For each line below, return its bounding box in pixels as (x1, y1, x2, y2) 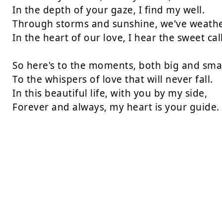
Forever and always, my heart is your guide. (12, 101, 220, 113)
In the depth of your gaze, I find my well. (12, 3, 205, 16)
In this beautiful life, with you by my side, (12, 87, 207, 100)
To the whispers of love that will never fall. (12, 73, 213, 86)
